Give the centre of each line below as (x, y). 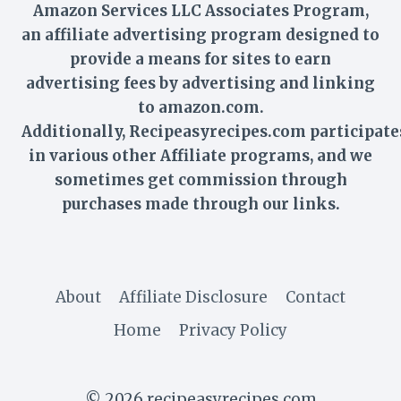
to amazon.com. (200, 107)
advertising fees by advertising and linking (200, 83)
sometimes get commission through (200, 179)
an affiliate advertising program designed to (200, 34)
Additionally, (75, 131)
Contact (316, 298)
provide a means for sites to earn (200, 59)
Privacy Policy (234, 331)
